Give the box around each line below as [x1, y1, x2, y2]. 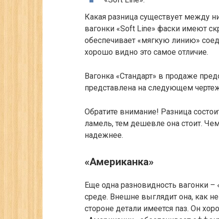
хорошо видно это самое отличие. [85, 47, 208, 57]
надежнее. [85, 131, 123, 140]
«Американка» [85, 156, 153, 168]
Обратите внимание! [85, 107, 159, 117]
